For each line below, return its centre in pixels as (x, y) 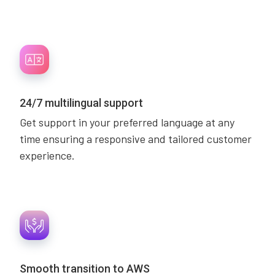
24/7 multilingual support (81, 103)
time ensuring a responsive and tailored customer (136, 139)
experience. (47, 155)
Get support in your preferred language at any (127, 122)
